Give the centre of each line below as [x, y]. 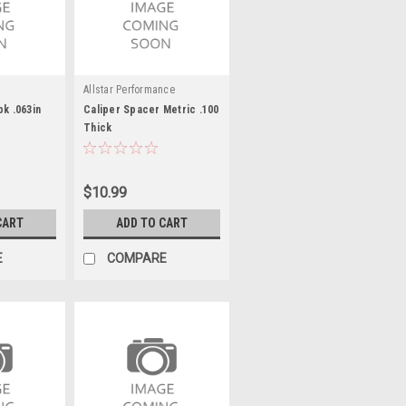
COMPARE [137, 258]
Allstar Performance [129, 89]
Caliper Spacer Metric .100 [151, 109]
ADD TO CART [152, 222]
